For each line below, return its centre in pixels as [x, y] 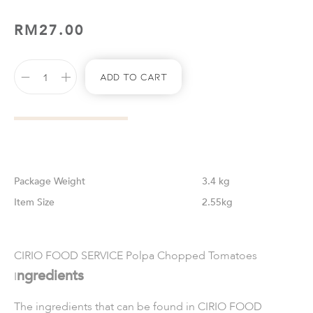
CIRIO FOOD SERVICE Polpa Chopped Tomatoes [136, 256]
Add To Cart [133, 77]
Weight [70, 181]
